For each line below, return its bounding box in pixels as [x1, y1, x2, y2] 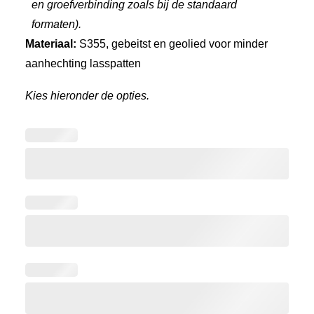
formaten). [32, 18, 81, 30]
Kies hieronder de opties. [25, 90, 149, 102]
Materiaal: [25, 38, 76, 50]
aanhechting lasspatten [25, 57, 141, 69]
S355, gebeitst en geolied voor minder [76, 38, 268, 50]
